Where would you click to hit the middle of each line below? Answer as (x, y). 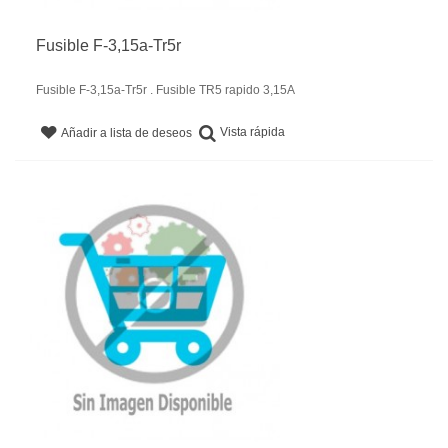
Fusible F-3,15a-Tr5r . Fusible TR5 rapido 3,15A (165, 90)
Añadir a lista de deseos (127, 132)
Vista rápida (253, 132)
